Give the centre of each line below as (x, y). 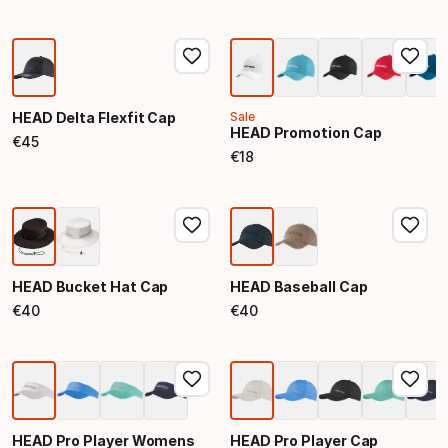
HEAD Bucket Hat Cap (90, 286)
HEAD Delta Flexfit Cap (94, 117)
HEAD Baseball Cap (299, 286)
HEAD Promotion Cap (306, 132)
